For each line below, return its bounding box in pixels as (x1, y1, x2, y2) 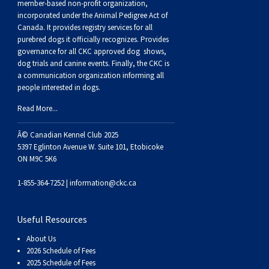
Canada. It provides (17, 22, 80, 33)
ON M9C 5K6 (17, 154, 56, 165)
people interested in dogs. (17, 82, 100, 93)
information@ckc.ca (69, 178, 136, 189)
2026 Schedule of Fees (26, 246, 95, 256)
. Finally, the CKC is (107, 58, 169, 69)
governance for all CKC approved (17, 46, 127, 57)
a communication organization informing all (17, 70, 164, 81)
